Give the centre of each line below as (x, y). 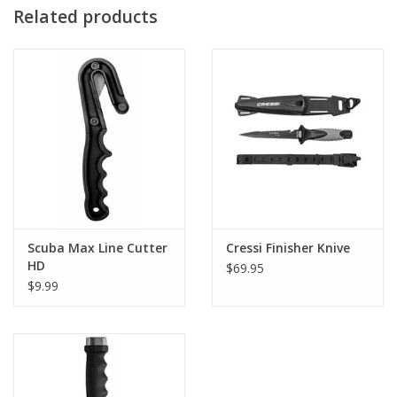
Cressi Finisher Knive (288, 248)
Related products (86, 16)
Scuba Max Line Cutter (97, 248)
